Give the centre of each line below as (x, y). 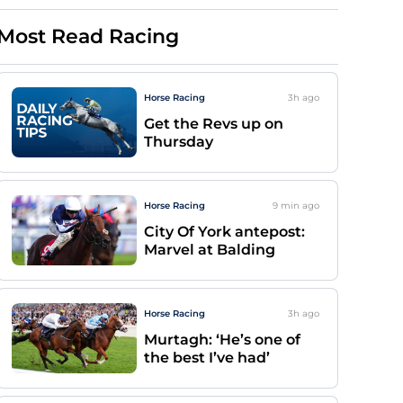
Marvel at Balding (210, 250)
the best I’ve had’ (207, 358)
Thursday (179, 142)
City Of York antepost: (224, 232)
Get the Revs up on (214, 124)
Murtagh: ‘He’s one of (222, 340)
